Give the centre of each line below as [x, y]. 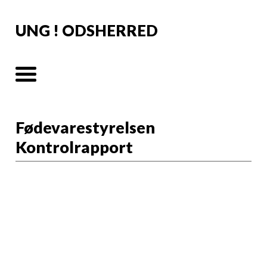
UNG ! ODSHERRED [87, 30]
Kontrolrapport [74, 147]
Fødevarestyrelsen [86, 127]
